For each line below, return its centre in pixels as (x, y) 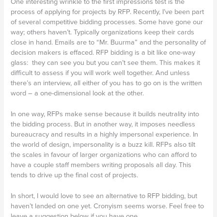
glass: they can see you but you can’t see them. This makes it (106, 63)
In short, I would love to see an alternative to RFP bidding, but (104, 196)
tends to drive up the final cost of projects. (75, 175)
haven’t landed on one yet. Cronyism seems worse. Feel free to (108, 206)
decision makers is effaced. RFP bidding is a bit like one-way (103, 53)
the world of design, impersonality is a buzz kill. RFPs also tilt (103, 145)
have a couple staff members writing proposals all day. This (101, 165)
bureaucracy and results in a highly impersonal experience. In (105, 134)
